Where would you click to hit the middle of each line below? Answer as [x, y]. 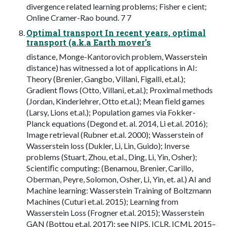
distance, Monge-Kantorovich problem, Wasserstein [117, 56]
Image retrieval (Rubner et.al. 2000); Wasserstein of [115, 134]
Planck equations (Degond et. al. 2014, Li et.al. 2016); [117, 123]
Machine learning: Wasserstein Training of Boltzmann [119, 190]
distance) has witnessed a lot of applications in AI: [112, 67]
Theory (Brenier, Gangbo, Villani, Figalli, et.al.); [106, 79]
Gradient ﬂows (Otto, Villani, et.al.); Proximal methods [120, 90]
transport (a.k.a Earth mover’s [89, 42]
